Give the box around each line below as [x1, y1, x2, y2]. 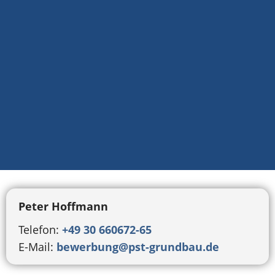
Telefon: [18, 222, 62, 237]
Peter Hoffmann [18, 198, 108, 214]
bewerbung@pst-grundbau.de [56, 239, 219, 254]
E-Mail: [18, 239, 56, 254]
